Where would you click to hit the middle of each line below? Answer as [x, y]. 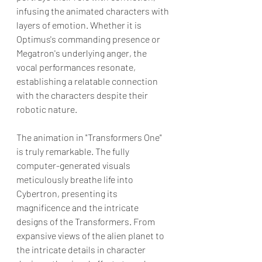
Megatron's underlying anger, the [82, 53]
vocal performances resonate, [77, 67]
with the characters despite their [83, 95]
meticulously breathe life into [76, 179]
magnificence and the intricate [78, 207]
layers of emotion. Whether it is [80, 25]
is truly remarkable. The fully [74, 151]
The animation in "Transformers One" [90, 137]
